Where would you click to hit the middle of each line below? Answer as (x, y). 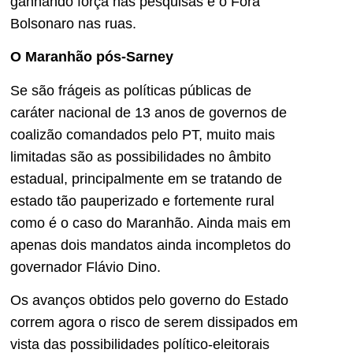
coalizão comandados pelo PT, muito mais (143, 134)
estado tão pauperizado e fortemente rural (142, 201)
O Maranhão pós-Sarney (92, 57)
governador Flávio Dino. (85, 267)
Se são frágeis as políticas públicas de (131, 90)
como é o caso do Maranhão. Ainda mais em (150, 223)
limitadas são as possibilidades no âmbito (141, 156)
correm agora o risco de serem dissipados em (154, 322)
